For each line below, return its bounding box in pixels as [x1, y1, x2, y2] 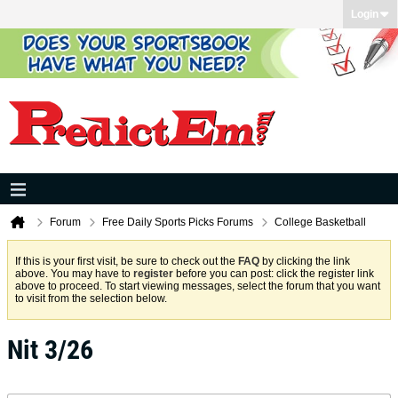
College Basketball [275, 216, 366, 228]
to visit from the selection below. [15, 292, 167, 305]
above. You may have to [15, 267, 133, 280]
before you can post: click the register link [173, 267, 374, 280]
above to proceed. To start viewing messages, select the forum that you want [15, 280, 380, 292]
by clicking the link [259, 255, 350, 267]
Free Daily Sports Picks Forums [102, 216, 253, 228]
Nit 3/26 [7, 334, 93, 365]
